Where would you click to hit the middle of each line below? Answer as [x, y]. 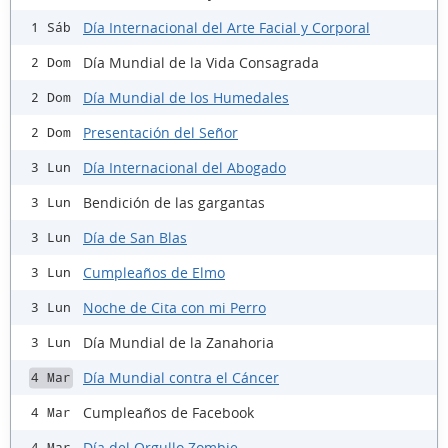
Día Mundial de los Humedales [186, 97]
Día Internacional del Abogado [184, 167]
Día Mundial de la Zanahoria [178, 342]
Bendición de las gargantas [174, 202]
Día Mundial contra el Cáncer [181, 377]
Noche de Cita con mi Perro [174, 307]
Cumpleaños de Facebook [168, 412]
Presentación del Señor [160, 132]
